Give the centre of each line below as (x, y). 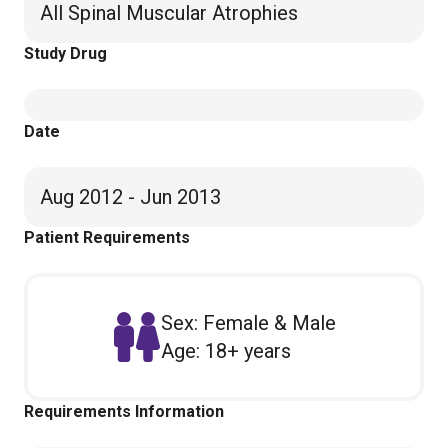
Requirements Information (124, 411)
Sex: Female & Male (248, 323)
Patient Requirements (107, 237)
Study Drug (65, 53)
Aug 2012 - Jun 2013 (130, 197)
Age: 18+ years (225, 351)
